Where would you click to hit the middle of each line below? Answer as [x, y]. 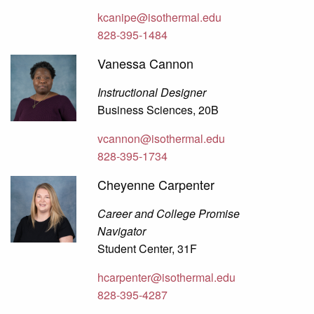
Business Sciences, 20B [158, 110]
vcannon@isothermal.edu [162, 139]
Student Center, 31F [148, 249]
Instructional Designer [152, 93]
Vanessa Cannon [146, 63]
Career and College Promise [169, 214]
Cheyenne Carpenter [156, 185]
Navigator [122, 231]
